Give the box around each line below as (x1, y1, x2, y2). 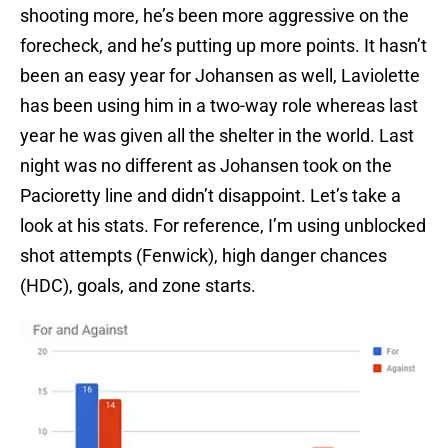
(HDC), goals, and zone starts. (20, 275, 256, 297)
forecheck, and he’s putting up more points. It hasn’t (20, 35, 427, 57)
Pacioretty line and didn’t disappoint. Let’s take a (20, 185, 401, 207)
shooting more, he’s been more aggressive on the (20, 5, 409, 27)
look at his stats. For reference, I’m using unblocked (20, 215, 426, 237)
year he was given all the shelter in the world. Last (20, 125, 414, 147)
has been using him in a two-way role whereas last (20, 95, 418, 117)
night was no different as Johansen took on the (20, 155, 392, 177)
